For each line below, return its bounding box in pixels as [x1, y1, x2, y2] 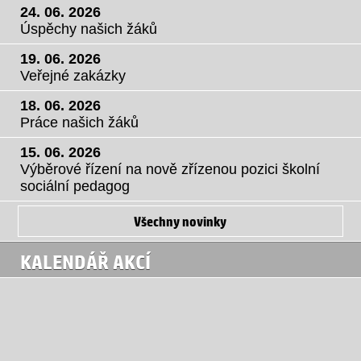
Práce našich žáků [20, 114, 139, 131]
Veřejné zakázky [20, 68, 126, 85]
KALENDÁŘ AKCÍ [20, 251, 151, 274]
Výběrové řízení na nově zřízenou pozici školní [20, 161, 320, 178]
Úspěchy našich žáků [20, 21, 157, 38]
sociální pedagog [20, 178, 130, 195]
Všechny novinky [134, 213, 227, 230]
